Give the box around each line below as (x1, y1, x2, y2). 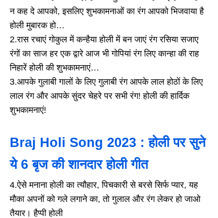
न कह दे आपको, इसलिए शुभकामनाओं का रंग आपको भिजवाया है (10, 6, 204, 16)
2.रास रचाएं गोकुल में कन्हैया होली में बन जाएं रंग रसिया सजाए (10, 34, 199, 44)
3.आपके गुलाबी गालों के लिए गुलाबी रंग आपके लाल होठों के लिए (10, 76, 203, 87)
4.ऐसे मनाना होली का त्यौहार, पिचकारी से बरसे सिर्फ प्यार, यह (10, 180, 198, 190)
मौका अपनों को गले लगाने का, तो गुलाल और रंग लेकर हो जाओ (10, 194, 200, 204)
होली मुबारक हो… (10, 20, 65, 30)
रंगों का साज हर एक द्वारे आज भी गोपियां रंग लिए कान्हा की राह (10, 48, 199, 58)
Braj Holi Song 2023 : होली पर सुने (10, 135, 205, 150)
